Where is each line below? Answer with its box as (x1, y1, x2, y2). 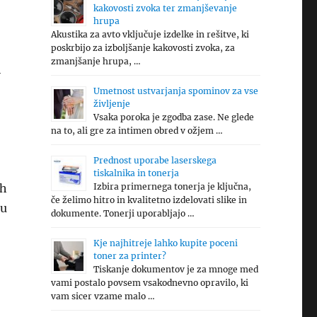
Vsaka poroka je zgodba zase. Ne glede (93, 112, 254, 122)
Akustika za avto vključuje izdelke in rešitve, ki (50, 29, 249, 40)
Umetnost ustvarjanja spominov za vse (93, 86, 258, 96)
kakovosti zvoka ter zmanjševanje (93, 3, 237, 13)
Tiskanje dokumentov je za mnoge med (93, 264, 258, 275)
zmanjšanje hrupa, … (50, 56, 141, 67)
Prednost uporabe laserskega (93, 155, 217, 166)
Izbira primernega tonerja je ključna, (93, 181, 251, 192)
